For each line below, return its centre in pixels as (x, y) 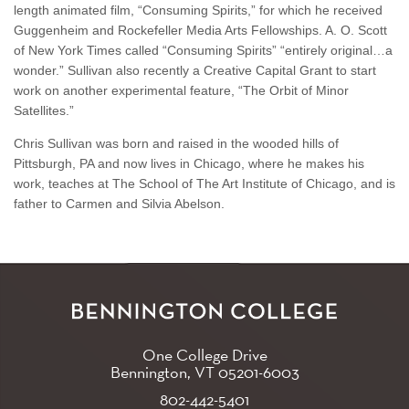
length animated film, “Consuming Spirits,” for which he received (198, 10)
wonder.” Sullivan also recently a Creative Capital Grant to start (195, 71)
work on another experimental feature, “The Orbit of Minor (181, 91)
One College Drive (204, 355)
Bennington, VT (164, 372)
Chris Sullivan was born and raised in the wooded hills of (176, 144)
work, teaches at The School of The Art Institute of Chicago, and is (204, 184)
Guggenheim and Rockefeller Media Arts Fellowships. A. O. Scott (200, 31)
